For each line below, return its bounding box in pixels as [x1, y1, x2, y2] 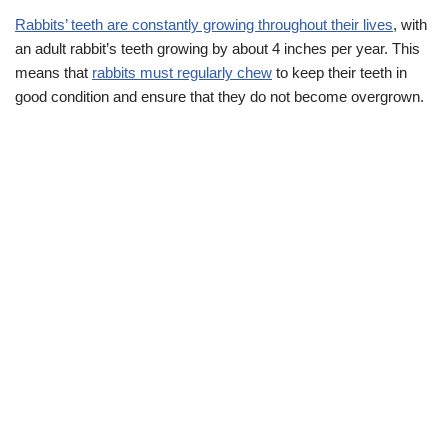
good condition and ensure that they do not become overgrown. [15, 88, 424, 106]
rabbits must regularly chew [92, 64, 272, 82]
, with [393, 16, 427, 34]
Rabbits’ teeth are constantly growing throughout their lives [15, 16, 393, 34]
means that [15, 64, 92, 82]
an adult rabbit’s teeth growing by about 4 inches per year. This [15, 40, 420, 58]
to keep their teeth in [272, 64, 407, 82]
